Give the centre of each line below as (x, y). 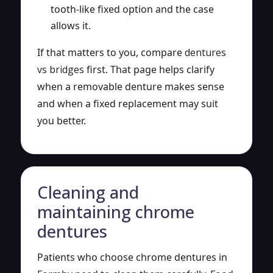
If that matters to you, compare (111, 52)
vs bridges (61, 69)
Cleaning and (88, 192)
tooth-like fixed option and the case (132, 9)
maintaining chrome (116, 211)
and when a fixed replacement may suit (128, 103)
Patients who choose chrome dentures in (132, 257)
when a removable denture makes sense (131, 86)
